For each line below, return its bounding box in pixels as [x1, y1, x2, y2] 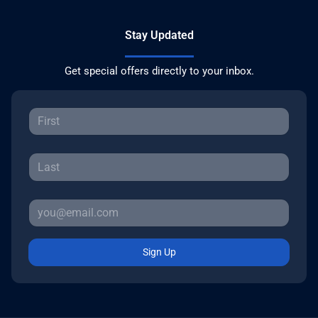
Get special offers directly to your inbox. [64, 65, 254, 77]
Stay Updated [124, 28, 194, 42]
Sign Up [142, 246, 176, 258]
